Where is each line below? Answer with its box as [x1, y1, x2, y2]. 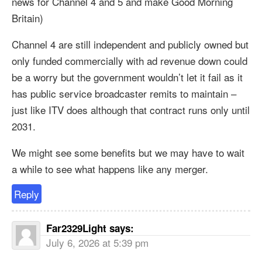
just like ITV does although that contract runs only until [12, 102, 250, 118]
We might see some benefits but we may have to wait [12, 145, 244, 160]
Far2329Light [46, 221, 106, 236]
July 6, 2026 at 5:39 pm [46, 235, 149, 250]
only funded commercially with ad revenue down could [12, 53, 247, 68]
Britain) [12, 11, 43, 26]
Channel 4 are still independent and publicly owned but [12, 37, 249, 52]
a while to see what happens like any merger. [12, 161, 208, 177]
